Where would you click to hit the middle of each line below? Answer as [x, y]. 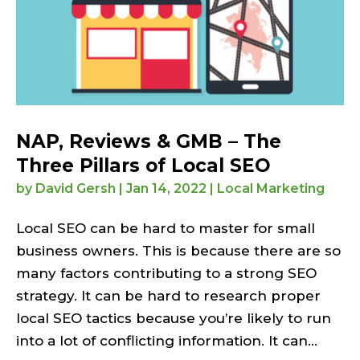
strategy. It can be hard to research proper [168, 295]
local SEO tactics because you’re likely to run [174, 318]
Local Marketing [271, 188]
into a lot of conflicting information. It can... [167, 340]
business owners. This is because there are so [178, 250]
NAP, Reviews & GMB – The [149, 141]
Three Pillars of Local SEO [143, 165]
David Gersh [76, 188]
